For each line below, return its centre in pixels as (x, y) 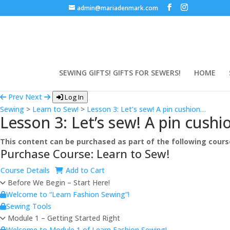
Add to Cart (85, 170)
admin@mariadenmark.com (118, 8)
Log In (73, 97)
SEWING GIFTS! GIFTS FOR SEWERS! (120, 73)
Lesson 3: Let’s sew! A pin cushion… (146, 109)
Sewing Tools (29, 206)
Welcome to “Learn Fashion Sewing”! (68, 194)
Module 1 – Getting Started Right (63, 218)
